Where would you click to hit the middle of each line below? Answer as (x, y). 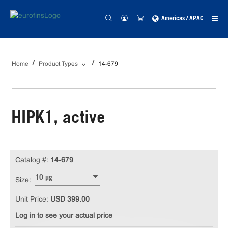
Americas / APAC (182, 19)
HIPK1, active (58, 119)
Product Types (58, 64)
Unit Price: (33, 199)
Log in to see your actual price (64, 215)
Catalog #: (32, 160)
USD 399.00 (70, 199)
